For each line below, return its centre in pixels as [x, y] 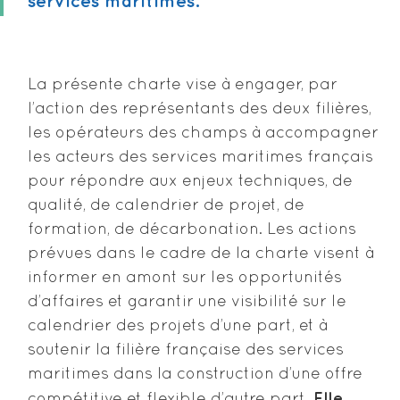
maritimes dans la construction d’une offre [195, 375]
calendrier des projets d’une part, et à [178, 326]
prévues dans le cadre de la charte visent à [201, 254]
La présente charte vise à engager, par [183, 85]
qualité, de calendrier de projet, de [166, 206]
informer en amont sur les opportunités [185, 278]
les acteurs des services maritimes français [200, 158]
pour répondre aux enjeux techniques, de [190, 182]
